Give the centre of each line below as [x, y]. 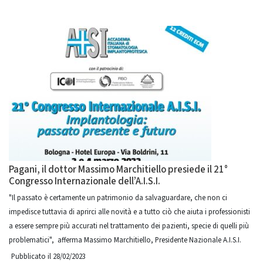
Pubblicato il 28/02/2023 [48, 257]
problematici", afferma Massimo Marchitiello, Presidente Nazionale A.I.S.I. [125, 240]
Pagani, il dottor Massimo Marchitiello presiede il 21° [118, 170]
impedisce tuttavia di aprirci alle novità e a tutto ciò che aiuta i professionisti [129, 212]
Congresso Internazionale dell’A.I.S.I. [85, 181]
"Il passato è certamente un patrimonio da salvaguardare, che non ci [118, 198]
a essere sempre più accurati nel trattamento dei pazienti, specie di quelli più [129, 226]
